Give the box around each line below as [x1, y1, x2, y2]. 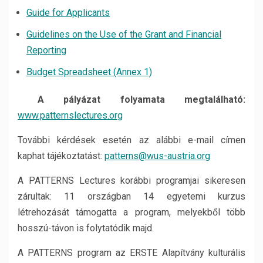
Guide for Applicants [26, 7, 110, 18]
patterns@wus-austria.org [104, 150, 210, 161]
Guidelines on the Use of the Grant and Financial [26, 29, 221, 40]
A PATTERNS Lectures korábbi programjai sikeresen [18, 175, 245, 186]
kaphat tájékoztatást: [18, 150, 104, 161]
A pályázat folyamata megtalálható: [18, 94, 245, 105]
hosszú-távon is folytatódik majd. [18, 222, 154, 234]
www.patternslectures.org [18, 110, 123, 121]
